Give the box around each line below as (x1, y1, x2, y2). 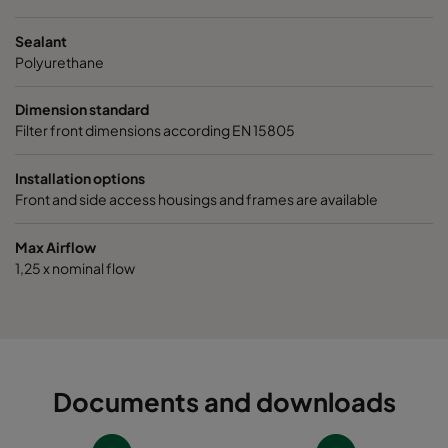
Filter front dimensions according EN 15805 (15, 121, 295, 140)
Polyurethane (15, 52, 104, 71)
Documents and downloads (52, 385, 396, 419)
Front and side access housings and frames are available (15, 190, 378, 209)
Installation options (15, 169, 145, 188)
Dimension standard (15, 100, 149, 119)
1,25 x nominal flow (15, 258, 135, 277)
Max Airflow (15, 237, 96, 256)
